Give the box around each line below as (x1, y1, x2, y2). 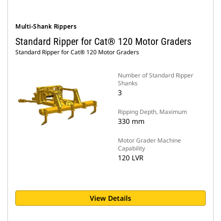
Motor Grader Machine (118, 136, 181, 145)
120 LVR (118, 153, 144, 162)
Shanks (118, 79, 138, 87)
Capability (118, 144, 145, 152)
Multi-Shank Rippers (15, 22, 77, 31)
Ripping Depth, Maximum (118, 108, 187, 116)
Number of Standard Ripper (118, 71, 193, 79)
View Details (90, 193, 131, 203)
